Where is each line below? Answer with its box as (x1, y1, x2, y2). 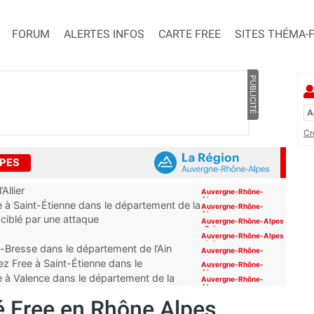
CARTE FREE (158, 27, 221, 41)
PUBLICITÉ (247, 75, 258, 115)
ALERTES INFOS (64, 27, 144, 41)
